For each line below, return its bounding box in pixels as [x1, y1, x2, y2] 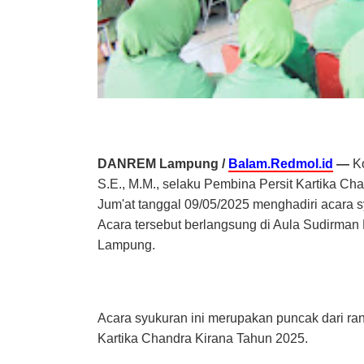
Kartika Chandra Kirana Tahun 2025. [97, 331, 308, 346]
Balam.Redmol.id [227, 157, 333, 171]
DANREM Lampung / [97, 157, 228, 171]
